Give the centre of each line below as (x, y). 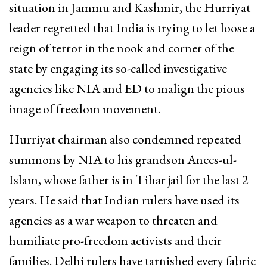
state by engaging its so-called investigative (118, 68)
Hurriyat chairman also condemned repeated (125, 139)
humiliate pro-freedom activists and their (115, 240)
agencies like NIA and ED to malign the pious (127, 88)
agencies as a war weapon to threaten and (113, 220)
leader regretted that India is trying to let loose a (132, 27)
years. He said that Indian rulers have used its (124, 200)
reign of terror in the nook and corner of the (122, 48)
